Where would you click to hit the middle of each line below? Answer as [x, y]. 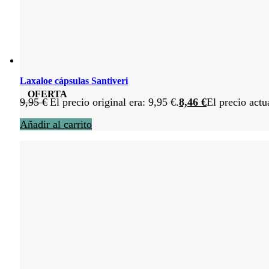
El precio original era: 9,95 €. [114, 102]
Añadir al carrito [56, 124]
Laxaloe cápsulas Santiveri [74, 80]
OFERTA [47, 94]
